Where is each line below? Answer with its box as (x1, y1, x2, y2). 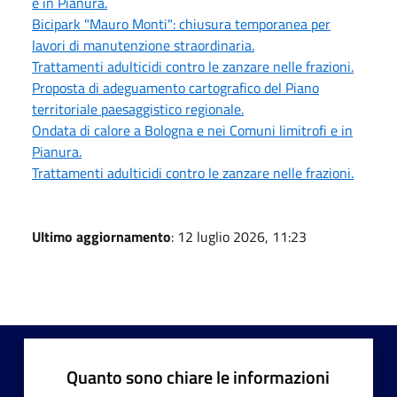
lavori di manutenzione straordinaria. (32, 34, 254, 56)
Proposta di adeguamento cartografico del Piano (32, 76, 319, 98)
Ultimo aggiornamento (32, 225, 171, 247)
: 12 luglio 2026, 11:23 (171, 225, 307, 247)
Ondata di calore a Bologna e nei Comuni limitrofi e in (32, 119, 353, 141)
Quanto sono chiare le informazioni (66, 362, 330, 391)
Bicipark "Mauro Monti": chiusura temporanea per (32, 12, 331, 35)
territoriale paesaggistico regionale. (32, 97, 244, 120)
